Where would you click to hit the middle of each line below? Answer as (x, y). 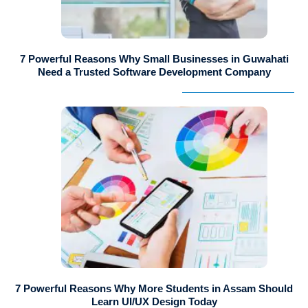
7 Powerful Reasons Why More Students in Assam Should (154, 289)
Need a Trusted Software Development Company (154, 72)
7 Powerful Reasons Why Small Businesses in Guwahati (154, 59)
